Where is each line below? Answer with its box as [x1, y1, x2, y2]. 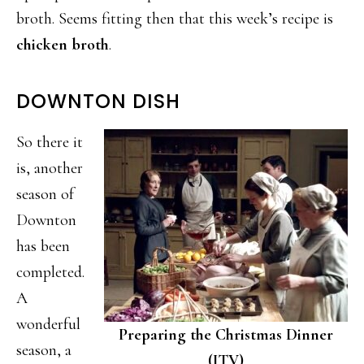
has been [16, 236, 70, 256]
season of [16, 184, 74, 204]
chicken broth [16, 34, 109, 54]
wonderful [16, 314, 80, 334]
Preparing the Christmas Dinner [119, 324, 333, 344]
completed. [16, 262, 84, 282]
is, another [16, 158, 83, 178]
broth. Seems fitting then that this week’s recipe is [16, 8, 333, 28]
